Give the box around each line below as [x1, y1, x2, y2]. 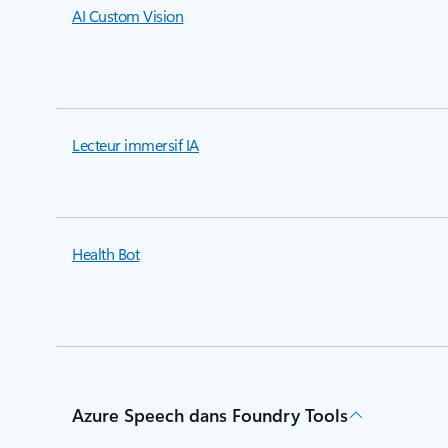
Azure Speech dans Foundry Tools [72, 403, 348, 427]
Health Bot [72, 243, 140, 264]
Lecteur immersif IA [72, 134, 199, 155]
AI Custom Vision [72, 5, 184, 26]
